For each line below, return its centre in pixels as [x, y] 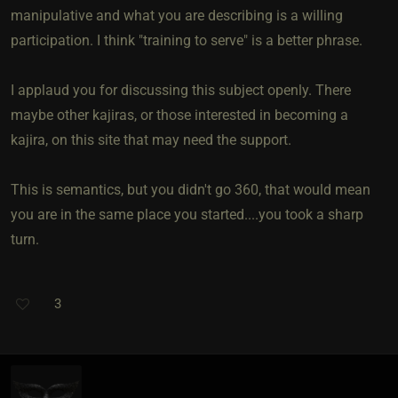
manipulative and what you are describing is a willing [177, 15]
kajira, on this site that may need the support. [151, 139]
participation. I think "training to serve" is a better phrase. [187, 40]
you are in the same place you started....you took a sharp [187, 214]
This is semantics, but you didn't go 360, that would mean [191, 189]
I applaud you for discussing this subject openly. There [181, 90]
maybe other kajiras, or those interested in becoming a [179, 115]
